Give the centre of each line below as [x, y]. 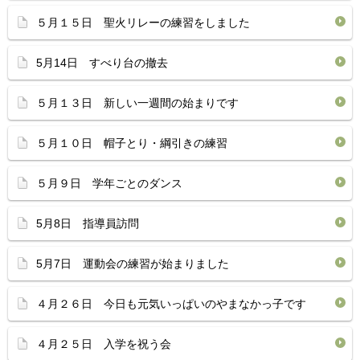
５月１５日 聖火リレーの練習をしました [143, 22]
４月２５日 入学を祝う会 [104, 344]
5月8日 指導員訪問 [88, 223]
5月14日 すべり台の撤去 [102, 63]
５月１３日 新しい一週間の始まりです [137, 103]
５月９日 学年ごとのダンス [109, 183]
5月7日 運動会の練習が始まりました [133, 264]
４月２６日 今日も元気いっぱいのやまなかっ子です [171, 304]
